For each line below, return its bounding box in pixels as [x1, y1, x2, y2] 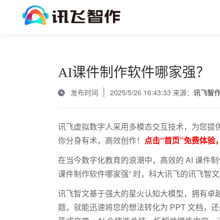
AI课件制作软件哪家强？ [57, 65, 210, 80]
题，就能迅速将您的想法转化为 [57, 201, 168, 213]
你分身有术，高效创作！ [57, 135, 144, 146]
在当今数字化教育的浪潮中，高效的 [57, 154, 184, 165]
